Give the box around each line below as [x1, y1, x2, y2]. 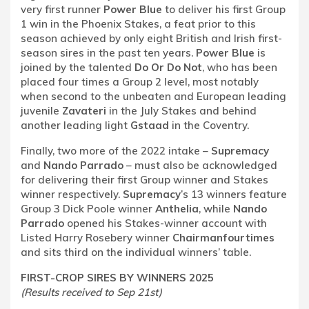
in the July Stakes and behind [106, 103, 257, 117]
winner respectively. [21, 187, 123, 201]
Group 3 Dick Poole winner [21, 201, 155, 215]
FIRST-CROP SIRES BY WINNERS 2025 [21, 270, 214, 284]
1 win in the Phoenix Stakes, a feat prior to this [21, 17, 256, 30]
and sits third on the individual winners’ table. [21, 245, 251, 259]
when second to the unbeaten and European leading [21, 89, 286, 103]
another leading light [21, 118, 130, 132]
